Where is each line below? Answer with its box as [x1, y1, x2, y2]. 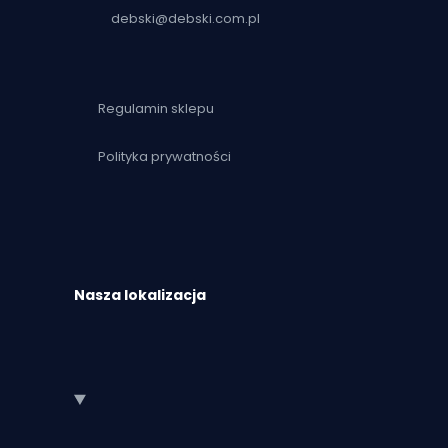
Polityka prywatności [98, 147, 231, 167]
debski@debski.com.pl [111, 8, 260, 28]
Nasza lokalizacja [74, 284, 206, 305]
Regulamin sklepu [98, 99, 214, 119]
